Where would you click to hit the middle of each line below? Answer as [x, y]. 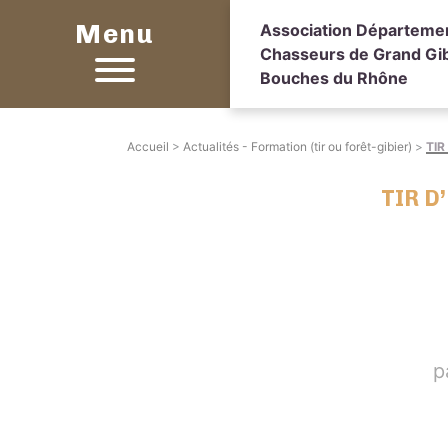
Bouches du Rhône [334, 78]
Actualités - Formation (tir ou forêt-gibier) [297, 146]
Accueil [148, 146]
